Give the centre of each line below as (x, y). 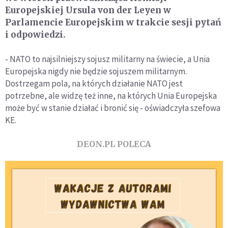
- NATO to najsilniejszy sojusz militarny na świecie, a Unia (107, 59)
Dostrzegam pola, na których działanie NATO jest (94, 84)
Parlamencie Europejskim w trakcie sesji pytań (113, 23)
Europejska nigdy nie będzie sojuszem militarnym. (96, 72)
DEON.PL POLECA (114, 144)
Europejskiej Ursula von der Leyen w (88, 10)
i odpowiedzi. (35, 35)
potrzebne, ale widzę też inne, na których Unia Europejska (111, 96)
